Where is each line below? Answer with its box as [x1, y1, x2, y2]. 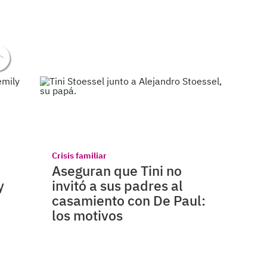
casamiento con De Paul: [52, 191, 206, 209]
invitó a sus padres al [52, 176, 184, 194]
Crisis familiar [52, 150, 107, 161]
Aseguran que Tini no [52, 161, 182, 179]
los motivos [52, 206, 123, 224]
